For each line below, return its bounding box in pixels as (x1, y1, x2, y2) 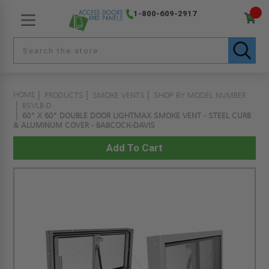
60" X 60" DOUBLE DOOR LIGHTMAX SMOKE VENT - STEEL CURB (22, 111, 252, 121)
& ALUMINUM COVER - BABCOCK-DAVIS (13, 121, 156, 130)
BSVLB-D (22, 101, 52, 110)
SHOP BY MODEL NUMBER (154, 91, 247, 100)
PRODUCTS (44, 91, 84, 100)
